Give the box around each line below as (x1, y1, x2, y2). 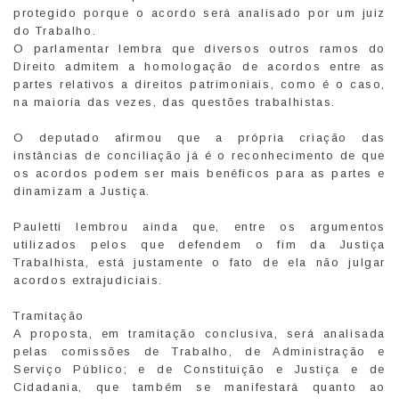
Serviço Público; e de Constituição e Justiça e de (13, 362, 386, 376)
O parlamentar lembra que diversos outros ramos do (13, 41, 386, 55)
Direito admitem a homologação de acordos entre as (13, 59, 386, 73)
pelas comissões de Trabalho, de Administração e (13, 344, 386, 358)
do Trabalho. (13, 23, 97, 37)
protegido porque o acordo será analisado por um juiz (13, 5, 386, 20)
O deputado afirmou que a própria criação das (13, 130, 386, 144)
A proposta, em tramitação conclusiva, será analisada (13, 326, 386, 340)
